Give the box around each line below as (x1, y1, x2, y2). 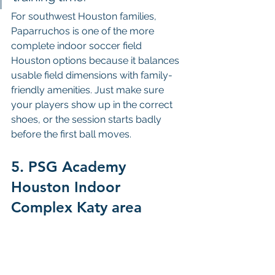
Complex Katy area (11, 198, 142, 217)
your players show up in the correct (11, 99, 175, 111)
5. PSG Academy (11, 158, 130, 176)
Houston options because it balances (11, 55, 182, 67)
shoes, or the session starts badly (11, 114, 164, 126)
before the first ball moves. (11, 128, 131, 141)
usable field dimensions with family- (11, 69, 172, 82)
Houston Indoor (11, 178, 125, 196)
